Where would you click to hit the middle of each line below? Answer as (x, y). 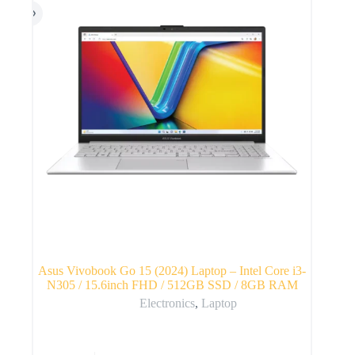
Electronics (167, 303)
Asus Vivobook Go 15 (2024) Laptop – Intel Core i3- (172, 270)
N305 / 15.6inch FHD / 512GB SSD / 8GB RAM (172, 284)
